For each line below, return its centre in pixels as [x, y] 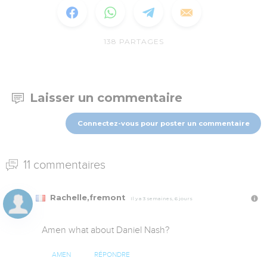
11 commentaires [63, 164]
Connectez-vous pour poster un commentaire [163, 123]
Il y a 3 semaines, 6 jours [162, 198]
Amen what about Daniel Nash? [105, 230]
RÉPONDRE [112, 254]
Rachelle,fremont [88, 197]
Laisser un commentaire [106, 98]
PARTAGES [141, 42]
